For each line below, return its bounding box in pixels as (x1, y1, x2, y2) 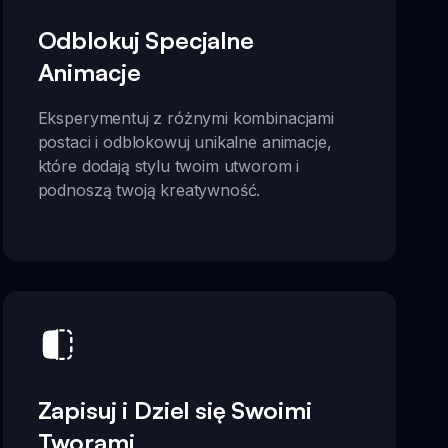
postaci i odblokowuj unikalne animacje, (37, 131, 332, 152)
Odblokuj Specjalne (37, 24, 254, 55)
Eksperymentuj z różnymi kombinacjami (37, 107, 334, 128)
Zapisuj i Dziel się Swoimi (37, 395, 312, 425)
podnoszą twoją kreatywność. (37, 179, 261, 200)
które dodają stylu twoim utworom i (37, 155, 300, 176)
